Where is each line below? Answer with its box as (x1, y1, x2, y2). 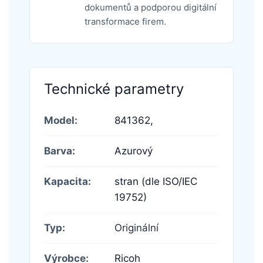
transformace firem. (84, 15, 166, 27)
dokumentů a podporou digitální (84, 1, 217, 13)
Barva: (44, 144, 75, 157)
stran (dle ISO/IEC (114, 175, 197, 187)
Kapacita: (44, 175, 91, 187)
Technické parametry (44, 80, 184, 97)
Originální (114, 221, 159, 234)
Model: (44, 114, 77, 126)
